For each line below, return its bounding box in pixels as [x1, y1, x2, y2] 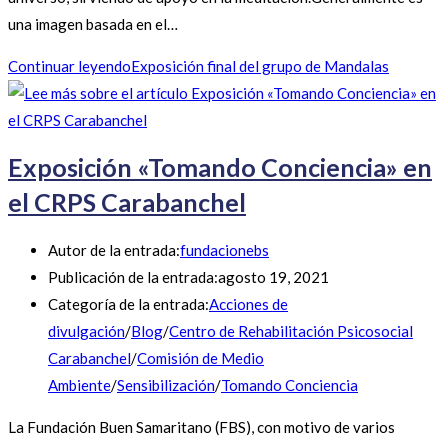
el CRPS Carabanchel [8, 187, 246, 218]
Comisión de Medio [137, 349, 264, 367]
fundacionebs [180, 241, 269, 259]
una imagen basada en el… [8, 14, 178, 33]
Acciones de [209, 295, 288, 313]
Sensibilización [117, 376, 215, 394]
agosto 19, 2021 [218, 268, 329, 286]
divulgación [48, 322, 125, 340]
